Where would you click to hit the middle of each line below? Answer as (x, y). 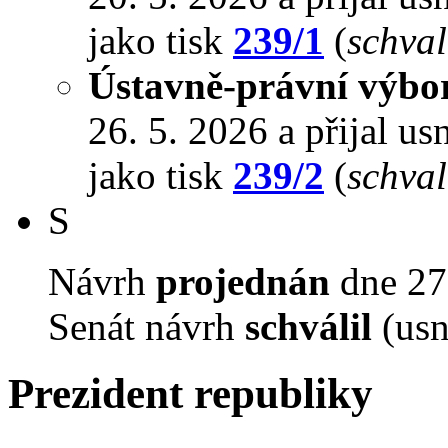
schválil (308, 326)
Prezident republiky (190, 393)
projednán (243, 281)
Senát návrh (146, 326)
